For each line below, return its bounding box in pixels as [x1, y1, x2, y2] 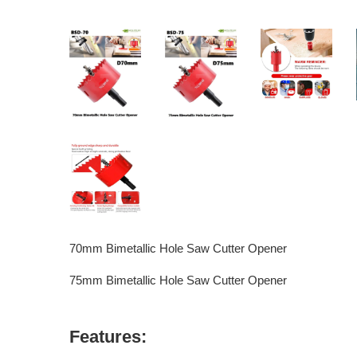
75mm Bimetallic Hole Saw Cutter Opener [69, 273, 287, 287]
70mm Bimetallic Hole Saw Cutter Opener [69, 241, 287, 255]
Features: [69, 326, 147, 347]
